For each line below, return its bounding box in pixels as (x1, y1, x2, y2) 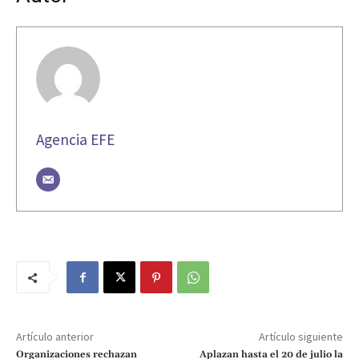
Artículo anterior (16, 329, 94, 345)
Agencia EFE (36, 130, 115, 150)
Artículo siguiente (258, 329, 343, 345)
